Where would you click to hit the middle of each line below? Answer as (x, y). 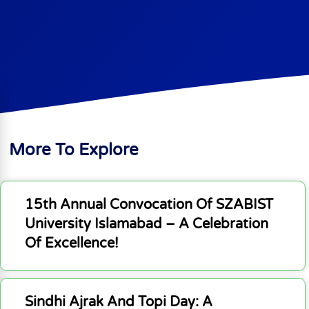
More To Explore (74, 150)
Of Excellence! (71, 243)
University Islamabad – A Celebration (146, 224)
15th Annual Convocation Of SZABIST (149, 205)
